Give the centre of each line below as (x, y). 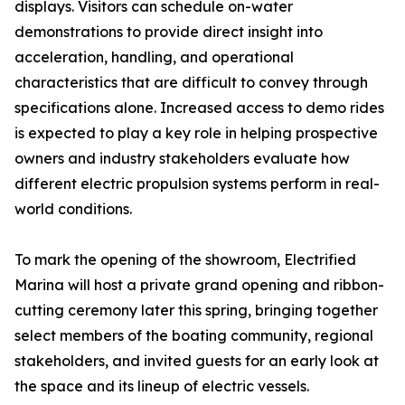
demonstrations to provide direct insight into (169, 32)
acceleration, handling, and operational (154, 57)
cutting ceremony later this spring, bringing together (196, 311)
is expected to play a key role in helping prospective (196, 133)
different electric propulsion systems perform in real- (197, 184)
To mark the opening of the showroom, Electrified (185, 260)
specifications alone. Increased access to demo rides (199, 108)
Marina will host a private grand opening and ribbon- (199, 285)
